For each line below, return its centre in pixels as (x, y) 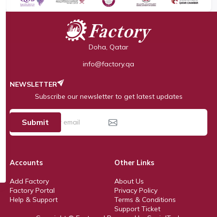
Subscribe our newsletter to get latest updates (108, 96)
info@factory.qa (108, 64)
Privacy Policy (136, 190)
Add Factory (29, 181)
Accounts (26, 163)
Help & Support (34, 199)
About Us (129, 181)
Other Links (134, 163)
